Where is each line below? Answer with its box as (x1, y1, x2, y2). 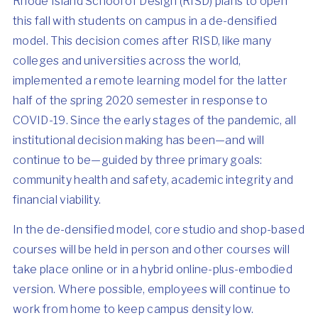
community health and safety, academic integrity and (13, 173, 294, 187)
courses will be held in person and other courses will (13, 243, 290, 256)
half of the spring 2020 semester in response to (13, 94, 268, 107)
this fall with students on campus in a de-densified (13, 14, 278, 28)
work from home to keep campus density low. (13, 302, 254, 316)
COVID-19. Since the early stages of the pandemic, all (13, 114, 296, 127)
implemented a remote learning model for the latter (13, 74, 288, 87)
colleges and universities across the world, (13, 54, 241, 67)
